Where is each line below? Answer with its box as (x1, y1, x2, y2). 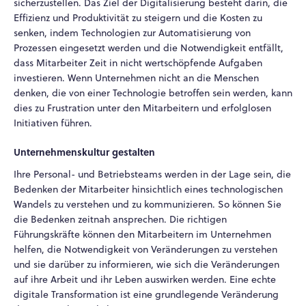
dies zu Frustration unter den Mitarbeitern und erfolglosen (14, 101, 271, 115)
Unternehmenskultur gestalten (14, 144, 155, 158)
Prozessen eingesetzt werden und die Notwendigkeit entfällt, (14, 41, 283, 55)
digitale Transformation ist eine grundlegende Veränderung (14, 287, 279, 301)
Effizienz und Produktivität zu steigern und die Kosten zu (14, 11, 262, 25)
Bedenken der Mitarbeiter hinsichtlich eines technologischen (14, 182, 283, 196)
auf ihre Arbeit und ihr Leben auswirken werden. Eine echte (14, 272, 276, 286)
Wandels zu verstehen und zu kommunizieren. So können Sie (14, 197, 281, 211)
